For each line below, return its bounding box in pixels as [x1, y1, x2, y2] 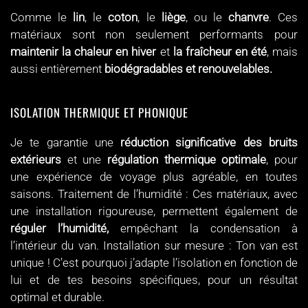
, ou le [185, 10, 228, 24]
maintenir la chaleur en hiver [10, 45, 157, 58]
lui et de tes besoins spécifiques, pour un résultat [10, 273, 298, 287]
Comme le [10, 10, 74, 24]
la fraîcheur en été [173, 45, 267, 58]
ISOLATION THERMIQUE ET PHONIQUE [10, 104, 188, 121]
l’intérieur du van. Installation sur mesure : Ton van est [10, 239, 298, 252]
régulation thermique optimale [107, 153, 267, 166]
